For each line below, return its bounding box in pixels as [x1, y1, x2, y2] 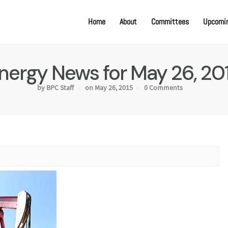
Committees [151, 16, 189, 27]
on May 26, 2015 [85, 83, 133, 92]
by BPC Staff [37, 83, 74, 92]
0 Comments [144, 83, 183, 92]
